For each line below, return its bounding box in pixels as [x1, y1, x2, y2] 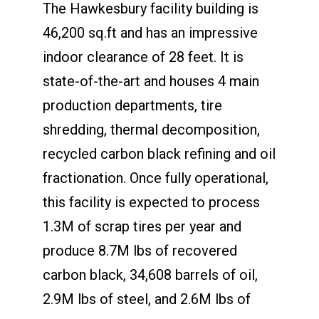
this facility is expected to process [42, 193, 260, 211]
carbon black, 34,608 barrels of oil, [42, 266, 258, 283]
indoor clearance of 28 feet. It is [42, 48, 244, 66]
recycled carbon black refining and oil [42, 145, 276, 162]
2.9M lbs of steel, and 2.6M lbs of [42, 290, 251, 308]
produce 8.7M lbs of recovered [42, 241, 237, 259]
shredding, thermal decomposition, [42, 120, 260, 138]
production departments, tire [42, 96, 222, 114]
